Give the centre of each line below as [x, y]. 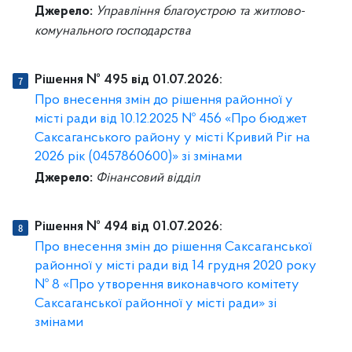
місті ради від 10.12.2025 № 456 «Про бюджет [171, 119]
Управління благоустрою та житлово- [200, 11]
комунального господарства [113, 31]
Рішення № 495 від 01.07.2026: [128, 80]
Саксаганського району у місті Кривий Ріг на [172, 138]
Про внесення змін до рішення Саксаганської [173, 247]
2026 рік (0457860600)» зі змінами [138, 157]
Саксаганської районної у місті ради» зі [156, 304]
